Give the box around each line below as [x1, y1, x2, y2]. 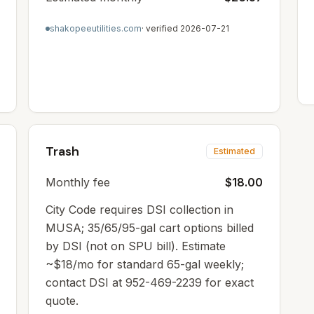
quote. [46, 294, 78, 308]
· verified [142, 23, 180, 34]
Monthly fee [46, 175, 110, 189]
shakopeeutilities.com [50, 23, 142, 34]
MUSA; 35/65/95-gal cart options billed [46, 221, 254, 235]
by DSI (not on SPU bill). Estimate [46, 239, 226, 253]
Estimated [214, 146, 255, 156]
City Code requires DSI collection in [46, 203, 233, 217]
